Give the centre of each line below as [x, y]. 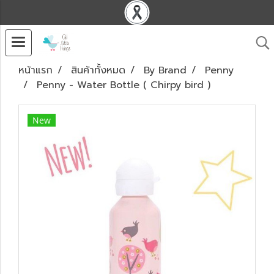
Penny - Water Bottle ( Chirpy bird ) [124, 85]
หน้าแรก [35, 70]
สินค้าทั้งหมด [98, 70]
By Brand [165, 70]
